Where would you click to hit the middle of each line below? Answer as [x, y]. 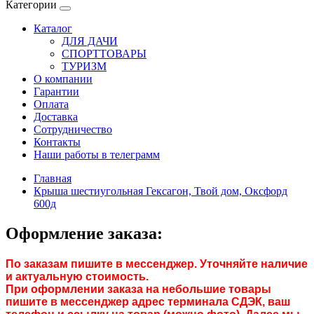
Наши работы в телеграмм [97, 155]
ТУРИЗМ [84, 66]
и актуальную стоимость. [77, 277]
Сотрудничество [73, 129]
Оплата [51, 104]
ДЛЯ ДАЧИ [90, 41]
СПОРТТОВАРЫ [104, 54]
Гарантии [56, 91]
